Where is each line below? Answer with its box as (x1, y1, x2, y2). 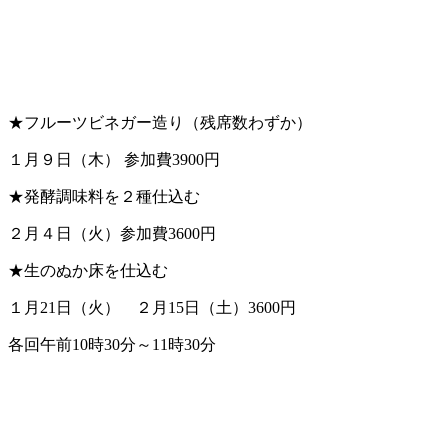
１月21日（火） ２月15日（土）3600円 (8, 298, 296, 316)
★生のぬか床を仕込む (8, 261, 168, 279)
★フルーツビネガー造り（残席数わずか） (8, 113, 312, 131)
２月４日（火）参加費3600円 (8, 224, 216, 242)
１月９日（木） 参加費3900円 (8, 150, 220, 168)
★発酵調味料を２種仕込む (8, 187, 200, 205)
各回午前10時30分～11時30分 (8, 335, 216, 353)
